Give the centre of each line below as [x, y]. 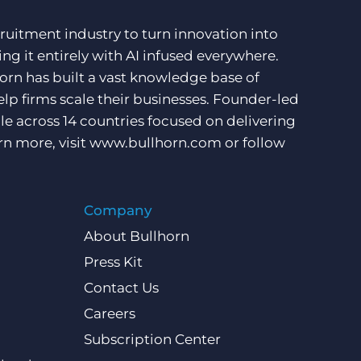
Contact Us [121, 288]
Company [118, 210]
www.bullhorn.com [156, 143]
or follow [253, 143]
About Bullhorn [136, 236]
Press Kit [113, 262]
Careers [109, 313]
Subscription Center [152, 339]
